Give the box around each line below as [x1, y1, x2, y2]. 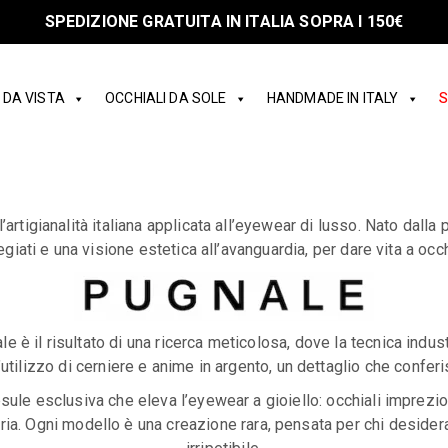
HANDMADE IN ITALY [266, 88, 399, 109]
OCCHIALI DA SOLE [105, 88, 227, 109]
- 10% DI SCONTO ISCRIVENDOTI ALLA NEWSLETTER [23, 10, 425, 34]
